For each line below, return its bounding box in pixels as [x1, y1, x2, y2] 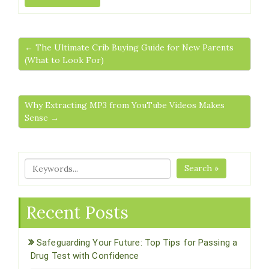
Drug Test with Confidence [31, 250, 139, 261]
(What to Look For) [25, 54, 104, 65]
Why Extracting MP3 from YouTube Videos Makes [25, 99, 225, 110]
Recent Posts [26, 201, 128, 223]
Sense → [25, 112, 59, 123]
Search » [184, 162, 219, 174]
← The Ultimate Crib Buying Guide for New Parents [25, 41, 234, 53]
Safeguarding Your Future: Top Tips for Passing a [37, 237, 237, 248]
